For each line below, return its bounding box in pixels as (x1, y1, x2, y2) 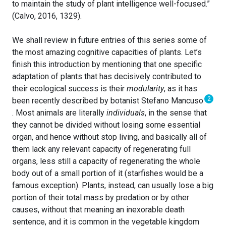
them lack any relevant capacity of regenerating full (12, 144, 191, 154)
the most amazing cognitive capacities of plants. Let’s (12, 47, 202, 58)
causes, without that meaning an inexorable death (12, 205, 185, 215)
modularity (127, 84, 164, 94)
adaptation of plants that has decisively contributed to (12, 72, 201, 82)
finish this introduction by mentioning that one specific (12, 60, 202, 70)
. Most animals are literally (12, 108, 106, 118)
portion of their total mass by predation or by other (12, 193, 189, 203)
